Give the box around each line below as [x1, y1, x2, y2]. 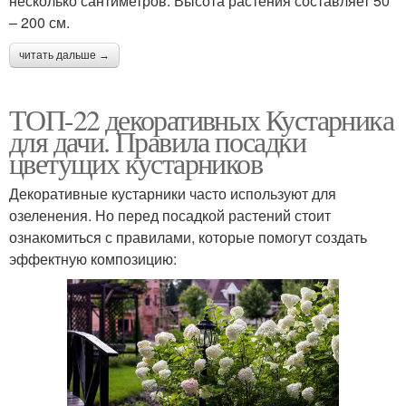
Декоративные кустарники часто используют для [9, 183, 336, 205]
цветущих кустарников [9, 143, 262, 183]
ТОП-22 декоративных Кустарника [9, 100, 393, 140]
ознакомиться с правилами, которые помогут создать [9, 227, 367, 248]
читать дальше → [19, 49, 110, 63]
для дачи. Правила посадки [9, 121, 305, 161]
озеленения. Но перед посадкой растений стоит [9, 205, 331, 227]
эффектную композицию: [9, 248, 177, 270]
